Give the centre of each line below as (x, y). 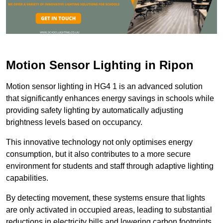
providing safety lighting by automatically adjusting (95, 111)
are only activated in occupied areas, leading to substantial (109, 210)
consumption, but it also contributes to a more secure (98, 154)
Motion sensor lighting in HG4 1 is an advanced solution (104, 87)
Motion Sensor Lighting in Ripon (100, 65)
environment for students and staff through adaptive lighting (110, 166)
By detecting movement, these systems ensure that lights (106, 198)
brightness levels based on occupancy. (74, 122)
